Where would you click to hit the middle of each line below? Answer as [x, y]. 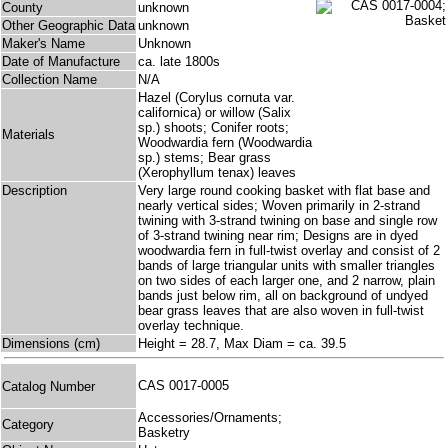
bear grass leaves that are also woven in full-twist [281, 311]
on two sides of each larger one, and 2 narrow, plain [286, 281]
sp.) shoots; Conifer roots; [213, 128]
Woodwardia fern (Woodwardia [225, 143]
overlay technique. [191, 326]
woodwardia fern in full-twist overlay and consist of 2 [289, 251]
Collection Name [49, 80]
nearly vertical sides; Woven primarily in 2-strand [279, 206]
